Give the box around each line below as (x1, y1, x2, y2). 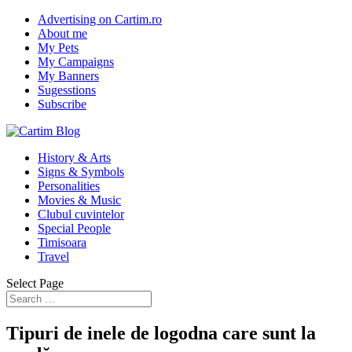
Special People (38, 222, 111, 235)
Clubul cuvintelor (38, 207, 124, 221)
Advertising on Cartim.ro (38, 13, 162, 26)
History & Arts (38, 151, 111, 164)
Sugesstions (38, 83, 96, 97)
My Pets (38, 41, 79, 54)
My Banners (38, 69, 99, 82)
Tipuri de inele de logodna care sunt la (6, 322, 316, 343)
